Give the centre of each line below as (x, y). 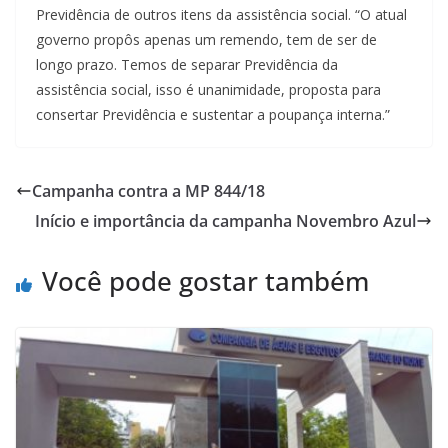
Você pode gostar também (205, 280)
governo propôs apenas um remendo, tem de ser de (206, 39)
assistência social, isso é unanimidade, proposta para (208, 89)
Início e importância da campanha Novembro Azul (225, 220)
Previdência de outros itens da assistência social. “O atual (221, 14)
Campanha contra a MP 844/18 (148, 190)
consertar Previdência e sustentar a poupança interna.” (213, 114)
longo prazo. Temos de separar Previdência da (187, 64)
